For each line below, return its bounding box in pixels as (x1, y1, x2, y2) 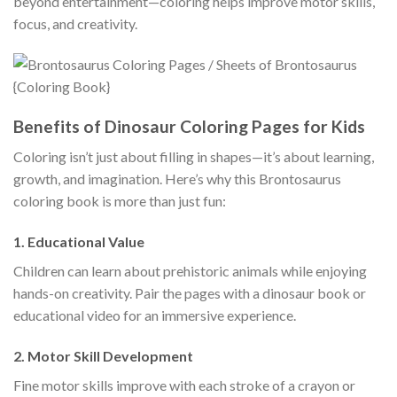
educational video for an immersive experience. (13, 307, 296, 324)
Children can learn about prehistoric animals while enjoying (13, 262, 367, 280)
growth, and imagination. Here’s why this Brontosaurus (13, 170, 341, 188)
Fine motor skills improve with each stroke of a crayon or (13, 376, 355, 393)
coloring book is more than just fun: (13, 192, 226, 210)
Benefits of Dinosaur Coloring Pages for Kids (13, 115, 365, 136)
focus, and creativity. (13, 15, 137, 33)
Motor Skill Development (27, 346, 193, 364)
